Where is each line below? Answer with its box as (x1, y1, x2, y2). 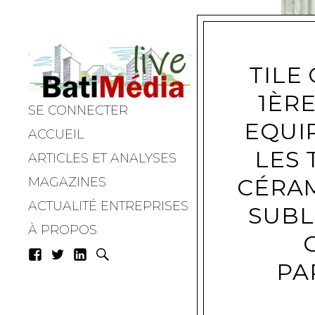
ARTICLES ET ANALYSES (28, 150, 176, 167)
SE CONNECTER (28, 103, 128, 119)
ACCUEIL (28, 127, 84, 143)
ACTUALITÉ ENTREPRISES (28, 198, 188, 214)
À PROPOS (28, 222, 97, 238)
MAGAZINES (28, 174, 106, 191)
